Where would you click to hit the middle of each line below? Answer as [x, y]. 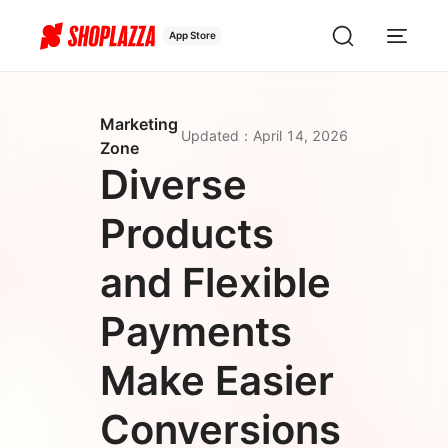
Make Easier [217, 380]
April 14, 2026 [300, 135]
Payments [196, 331]
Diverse [173, 184]
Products [187, 233]
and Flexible [215, 282]
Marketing [139, 124]
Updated [210, 135]
